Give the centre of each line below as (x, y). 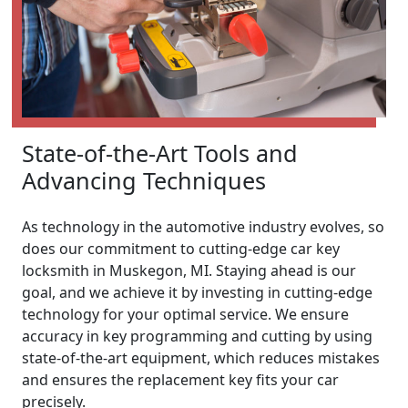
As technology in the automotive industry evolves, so (203, 226)
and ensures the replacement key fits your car (180, 379)
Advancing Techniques (144, 180)
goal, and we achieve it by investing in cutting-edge (197, 292)
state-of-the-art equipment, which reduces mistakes (201, 357)
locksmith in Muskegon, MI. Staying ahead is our (189, 270)
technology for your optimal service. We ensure (185, 314)
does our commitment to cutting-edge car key (181, 248)
